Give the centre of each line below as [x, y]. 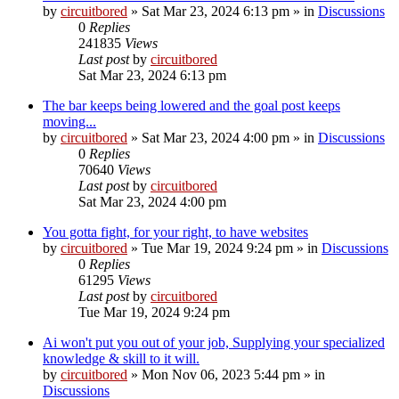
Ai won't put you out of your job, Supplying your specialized [214, 342]
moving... [69, 121]
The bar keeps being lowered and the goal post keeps [191, 105]
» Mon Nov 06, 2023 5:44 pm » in [226, 374]
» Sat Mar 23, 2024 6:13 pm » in [223, 11]
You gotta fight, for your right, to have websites [175, 232]
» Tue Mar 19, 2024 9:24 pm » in [224, 248]
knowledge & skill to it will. [121, 358]
